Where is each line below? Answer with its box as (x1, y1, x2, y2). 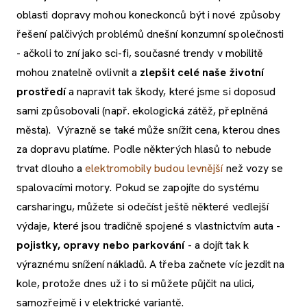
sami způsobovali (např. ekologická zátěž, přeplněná (16, 103, 269, 118)
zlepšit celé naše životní (140, 64, 265, 79)
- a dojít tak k (184, 237, 249, 252)
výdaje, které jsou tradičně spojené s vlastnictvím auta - (16, 218, 281, 233)
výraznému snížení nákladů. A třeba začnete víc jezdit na (16, 256, 285, 271)
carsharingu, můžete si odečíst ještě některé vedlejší (16, 199, 269, 214)
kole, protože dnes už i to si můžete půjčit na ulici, (16, 275, 255, 291)
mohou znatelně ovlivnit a (16, 64, 140, 79)
